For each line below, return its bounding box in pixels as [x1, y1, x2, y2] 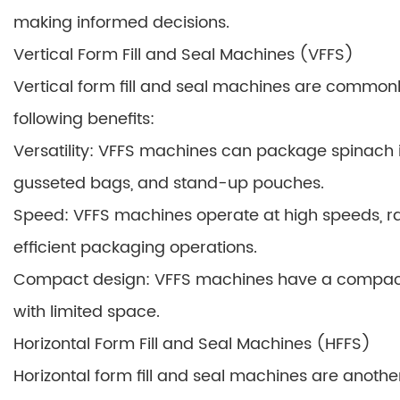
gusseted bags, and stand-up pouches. [13, 171, 324, 196]
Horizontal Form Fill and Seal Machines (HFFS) [13, 331, 371, 357]
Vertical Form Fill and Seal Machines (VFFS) [13, 42, 354, 68]
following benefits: [13, 106, 154, 132]
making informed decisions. [13, 10, 229, 36]
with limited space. [13, 299, 160, 325]
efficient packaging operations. [13, 235, 257, 261]
